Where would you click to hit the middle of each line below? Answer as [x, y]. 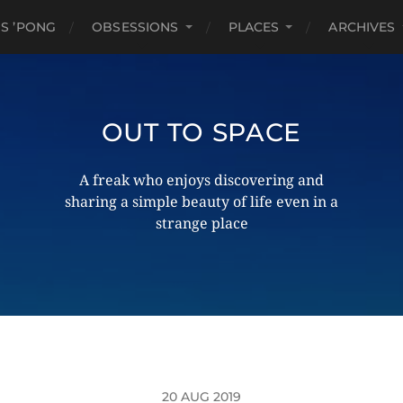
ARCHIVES [362, 27]
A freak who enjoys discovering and [201, 180]
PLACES [254, 27]
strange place [201, 224]
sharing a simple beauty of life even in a [201, 202]
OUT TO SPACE [201, 132]
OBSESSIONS [135, 27]
